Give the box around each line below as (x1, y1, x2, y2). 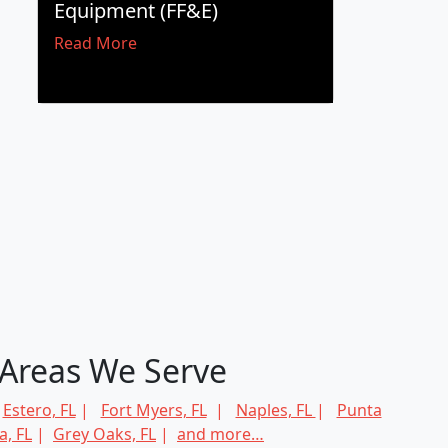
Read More (53, 32, 137, 55)
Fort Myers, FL (100, 398, 207, 421)
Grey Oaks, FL (53, 422, 156, 445)
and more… (177, 422, 264, 445)
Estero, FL (2, 398, 76, 421)
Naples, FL (235, 398, 316, 421)
